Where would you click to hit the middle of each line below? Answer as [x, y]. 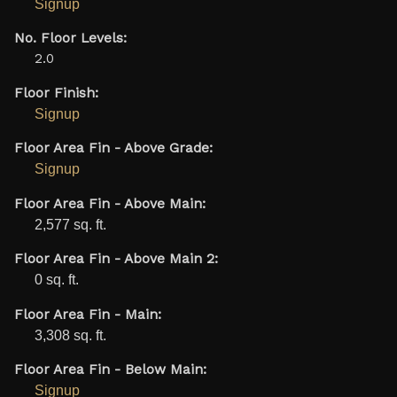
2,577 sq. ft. [70, 224]
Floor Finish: [56, 93]
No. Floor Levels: [70, 39]
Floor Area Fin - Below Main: [110, 370]
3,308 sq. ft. [70, 335]
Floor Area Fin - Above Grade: [113, 148]
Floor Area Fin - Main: [87, 314]
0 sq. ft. [56, 280]
